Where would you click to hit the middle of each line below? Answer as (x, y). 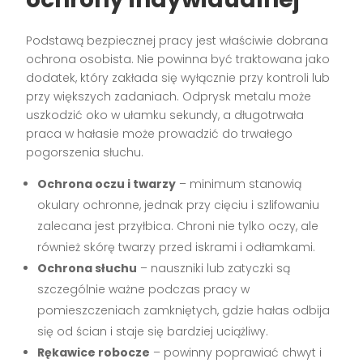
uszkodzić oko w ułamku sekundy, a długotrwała (165, 115)
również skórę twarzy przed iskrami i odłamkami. (177, 248)
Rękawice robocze (94, 353)
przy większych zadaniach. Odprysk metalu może (169, 97)
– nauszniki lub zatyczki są (214, 269)
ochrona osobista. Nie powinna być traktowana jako (178, 60)
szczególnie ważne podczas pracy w (144, 290)
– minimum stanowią (239, 184)
